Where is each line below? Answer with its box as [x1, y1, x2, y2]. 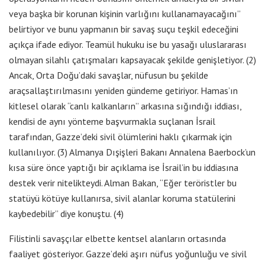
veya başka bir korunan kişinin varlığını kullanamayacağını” [9, 7, 240, 20]
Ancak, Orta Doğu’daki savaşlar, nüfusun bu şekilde [9, 69, 208, 81]
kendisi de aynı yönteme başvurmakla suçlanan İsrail [9, 115, 215, 127]
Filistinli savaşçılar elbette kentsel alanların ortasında [9, 232, 226, 244]
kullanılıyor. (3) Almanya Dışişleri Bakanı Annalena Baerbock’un [9, 146, 256, 158]
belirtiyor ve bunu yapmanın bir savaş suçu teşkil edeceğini [9, 22, 238, 35]
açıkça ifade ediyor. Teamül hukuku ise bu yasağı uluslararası [9, 38, 247, 50]
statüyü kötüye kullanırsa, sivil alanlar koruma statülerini [9, 192, 235, 204]
